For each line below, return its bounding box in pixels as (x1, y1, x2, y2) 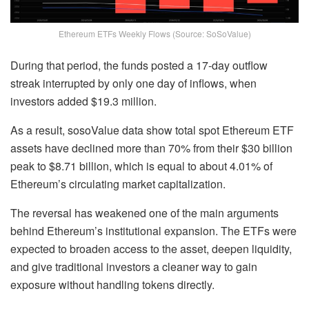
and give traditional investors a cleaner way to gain (10, 258, 257, 275)
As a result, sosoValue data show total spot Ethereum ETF (10, 121, 294, 138)
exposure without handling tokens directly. (10, 276, 215, 292)
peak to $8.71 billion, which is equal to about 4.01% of (10, 157, 272, 174)
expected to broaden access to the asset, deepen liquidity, (10, 240, 292, 257)
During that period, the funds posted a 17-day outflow (10, 57, 268, 73)
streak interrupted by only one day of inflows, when (10, 74, 257, 91)
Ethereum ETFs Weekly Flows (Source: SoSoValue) (58, 27, 251, 39)
